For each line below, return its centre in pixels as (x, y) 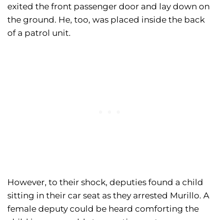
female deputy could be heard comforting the (103, 209)
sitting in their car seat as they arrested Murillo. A (108, 196)
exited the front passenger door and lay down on (109, 7)
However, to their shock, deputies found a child (105, 182)
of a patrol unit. (39, 33)
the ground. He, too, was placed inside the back (106, 20)
